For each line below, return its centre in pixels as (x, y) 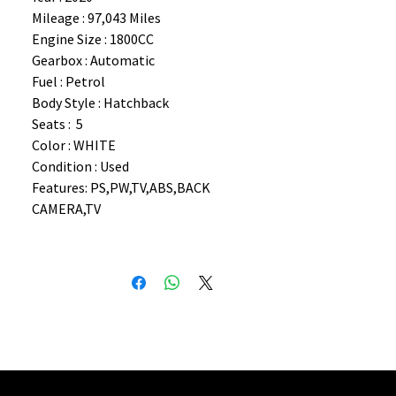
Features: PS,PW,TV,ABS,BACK (121, 187)
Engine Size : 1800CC (93, 38)
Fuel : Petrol (69, 81)
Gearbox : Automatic (93, 60)
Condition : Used (80, 166)
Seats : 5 (57, 123)
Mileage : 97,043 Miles (96, 17)
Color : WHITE (74, 145)
